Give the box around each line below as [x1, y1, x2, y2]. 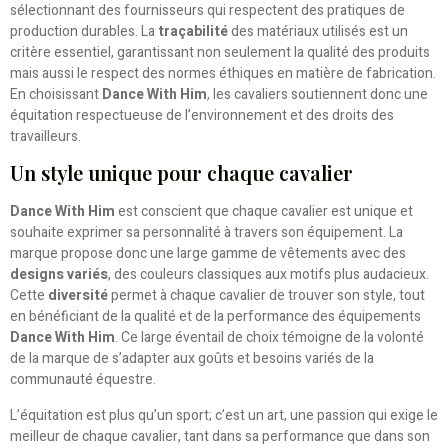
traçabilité [158, 20, 228, 42]
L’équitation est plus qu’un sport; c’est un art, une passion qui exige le [10, 404, 438, 426]
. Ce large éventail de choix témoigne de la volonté [115, 327, 424, 349]
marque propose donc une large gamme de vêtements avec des [10, 243, 406, 265]
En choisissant [10, 83, 102, 105]
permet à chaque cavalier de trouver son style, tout [108, 285, 425, 307]
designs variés [10, 264, 108, 286]
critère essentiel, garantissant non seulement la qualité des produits [10, 41, 430, 63]
